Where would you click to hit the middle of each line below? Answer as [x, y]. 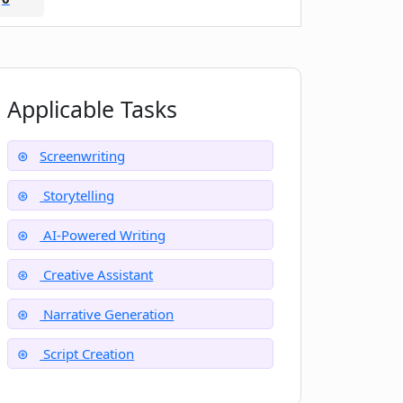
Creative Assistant [97, 274]
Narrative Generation [107, 313]
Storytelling [77, 195]
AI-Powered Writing [103, 234]
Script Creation [87, 353]
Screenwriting [83, 155]
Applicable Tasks [93, 108]
